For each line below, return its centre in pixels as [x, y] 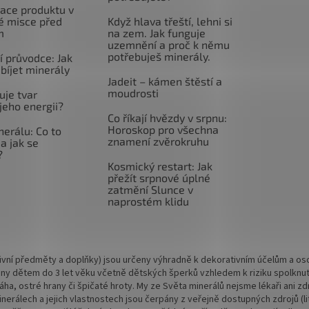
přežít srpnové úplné [159, 177]
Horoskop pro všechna [163, 129]
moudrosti [133, 92]
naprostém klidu [148, 201]
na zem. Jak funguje [156, 32]
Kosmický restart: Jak [160, 166]
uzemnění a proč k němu [168, 44]
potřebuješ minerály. [159, 56]
